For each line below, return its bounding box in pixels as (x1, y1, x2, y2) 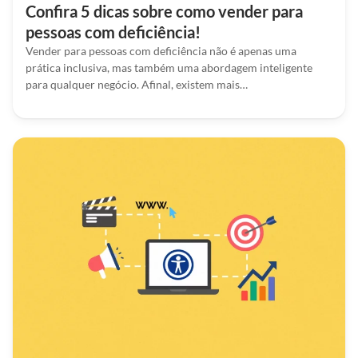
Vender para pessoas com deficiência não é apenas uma (26, 44, 296, 58)
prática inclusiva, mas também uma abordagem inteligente (26, 61, 312, 74)
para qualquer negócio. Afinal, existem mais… (26, 78, 248, 91)
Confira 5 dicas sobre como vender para (26, 2, 303, 21)
